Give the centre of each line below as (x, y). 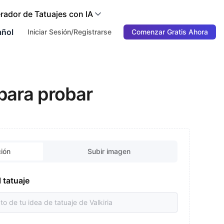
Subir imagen (109, 151)
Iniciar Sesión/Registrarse (69, 32)
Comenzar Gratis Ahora (170, 32)
